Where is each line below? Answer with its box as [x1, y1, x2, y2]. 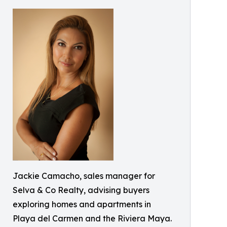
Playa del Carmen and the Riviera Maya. [13, 213, 172, 223]
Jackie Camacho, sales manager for [13, 171, 155, 181]
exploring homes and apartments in [13, 199, 151, 209]
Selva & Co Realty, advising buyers [13, 185, 149, 195]
